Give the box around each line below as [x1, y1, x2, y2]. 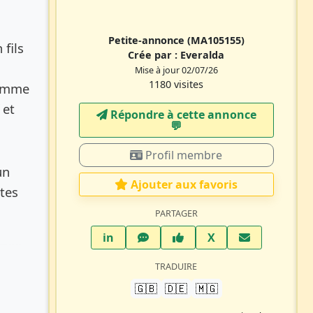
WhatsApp [147, 228, 205, 245]
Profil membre [143, 147, 223, 163]
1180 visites [149, 77, 204, 91]
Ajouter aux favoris [131, 176, 238, 192]
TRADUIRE [155, 260, 198, 272]
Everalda [180, 48, 225, 61]
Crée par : [128, 48, 181, 61]
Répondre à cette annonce [107, 106, 256, 122]
